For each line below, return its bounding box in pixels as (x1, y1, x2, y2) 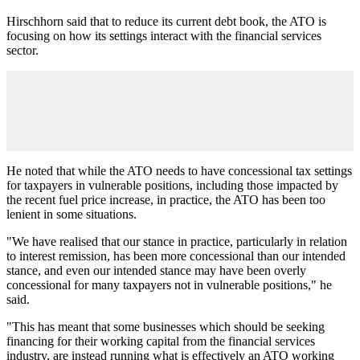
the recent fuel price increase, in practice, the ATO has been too (6, 192, 325, 207)
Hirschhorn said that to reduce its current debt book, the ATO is (6, 14, 326, 28)
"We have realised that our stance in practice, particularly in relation (6, 234, 347, 248)
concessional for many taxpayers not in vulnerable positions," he (6, 277, 332, 292)
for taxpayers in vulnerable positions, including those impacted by (6, 178, 338, 192)
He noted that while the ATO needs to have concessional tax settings (6, 163, 352, 178)
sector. (6, 43, 39, 57)
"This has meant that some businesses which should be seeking (6, 319, 325, 333)
